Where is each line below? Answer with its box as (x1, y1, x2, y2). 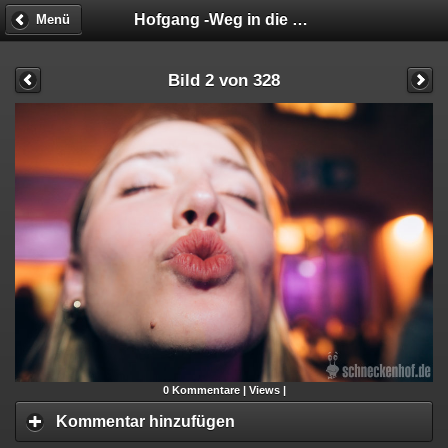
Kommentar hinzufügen (56, 412, 235, 430)
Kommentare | (168, 383, 249, 396)
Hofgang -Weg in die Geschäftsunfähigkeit (292, 10, 309, 28)
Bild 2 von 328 (168, 70, 280, 89)
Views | (248, 383, 286, 396)
